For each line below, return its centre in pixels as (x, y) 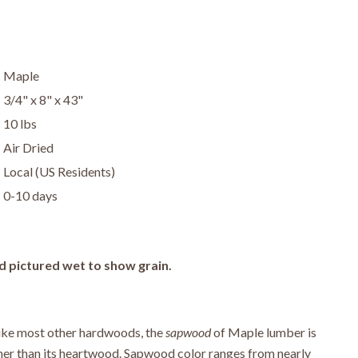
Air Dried (28, 147)
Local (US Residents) (59, 171)
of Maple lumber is (265, 332)
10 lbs (20, 123)
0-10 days (30, 195)
